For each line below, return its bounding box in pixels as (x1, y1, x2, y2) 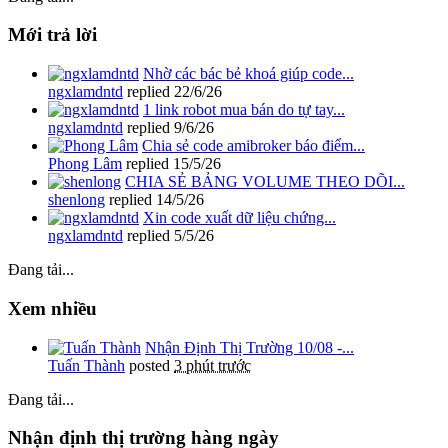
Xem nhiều (8, 297, 97, 319)
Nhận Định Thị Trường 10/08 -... (145, 338, 354, 356)
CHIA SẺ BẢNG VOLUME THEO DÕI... (125, 173, 405, 191)
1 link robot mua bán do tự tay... (143, 101, 345, 119)
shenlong (48, 191, 105, 209)
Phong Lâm (48, 155, 122, 173)
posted (125, 356, 174, 374)
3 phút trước (174, 356, 251, 374)
